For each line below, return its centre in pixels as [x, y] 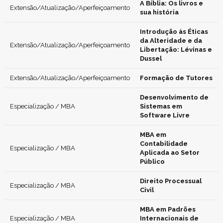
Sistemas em [161, 106]
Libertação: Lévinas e [176, 50]
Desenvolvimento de [174, 97]
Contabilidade [164, 144]
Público [152, 162]
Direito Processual [171, 181]
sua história [159, 12]
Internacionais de [169, 218]
